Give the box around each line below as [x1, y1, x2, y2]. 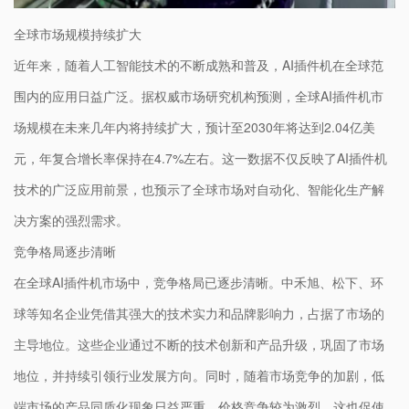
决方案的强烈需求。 [14, 211, 129, 230]
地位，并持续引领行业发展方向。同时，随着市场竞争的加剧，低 [14, 366, 384, 385]
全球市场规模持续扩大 [14, 25, 142, 44]
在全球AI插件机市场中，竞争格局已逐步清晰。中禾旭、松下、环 [14, 273, 383, 292]
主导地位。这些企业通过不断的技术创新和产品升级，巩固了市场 [14, 335, 384, 354]
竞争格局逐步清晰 [14, 242, 116, 261]
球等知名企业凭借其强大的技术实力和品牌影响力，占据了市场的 [14, 304, 384, 323]
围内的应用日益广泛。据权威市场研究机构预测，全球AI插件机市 [14, 87, 383, 106]
